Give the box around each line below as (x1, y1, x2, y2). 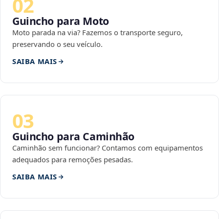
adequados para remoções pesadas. (12, 154, 133, 165)
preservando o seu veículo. (12, 39, 103, 49)
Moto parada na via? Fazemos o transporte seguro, (12, 27, 183, 38)
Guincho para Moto (12, 14, 109, 28)
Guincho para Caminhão (12, 129, 135, 144)
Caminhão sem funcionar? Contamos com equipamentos (12, 143, 203, 153)
